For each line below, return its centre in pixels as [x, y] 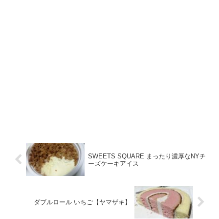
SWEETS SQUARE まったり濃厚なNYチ [147, 156]
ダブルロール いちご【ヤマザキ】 [83, 202]
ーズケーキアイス [113, 163]
